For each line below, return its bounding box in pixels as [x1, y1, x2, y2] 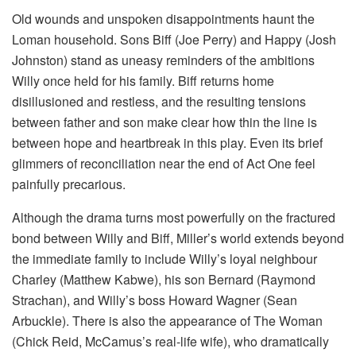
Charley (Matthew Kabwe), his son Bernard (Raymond [12, 269, 315, 288]
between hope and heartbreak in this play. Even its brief [12, 133, 323, 152]
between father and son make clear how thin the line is [12, 112, 317, 131]
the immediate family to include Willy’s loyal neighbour [12, 249, 317, 268]
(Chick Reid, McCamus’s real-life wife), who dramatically [12, 331, 329, 350]
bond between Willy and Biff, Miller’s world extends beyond [12, 228, 344, 247]
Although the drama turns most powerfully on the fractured [12, 207, 335, 226]
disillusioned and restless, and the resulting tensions [12, 91, 306, 110]
